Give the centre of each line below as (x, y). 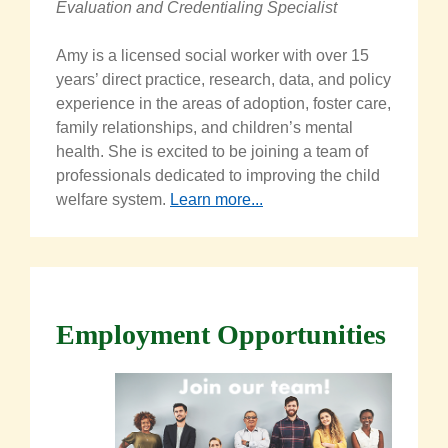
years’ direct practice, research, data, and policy (223, 80)
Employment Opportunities (221, 335)
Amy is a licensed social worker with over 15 (212, 56)
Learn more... (216, 200)
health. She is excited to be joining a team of (212, 152)
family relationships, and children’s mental (204, 128)
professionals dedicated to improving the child (218, 176)
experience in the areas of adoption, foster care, (223, 104)
